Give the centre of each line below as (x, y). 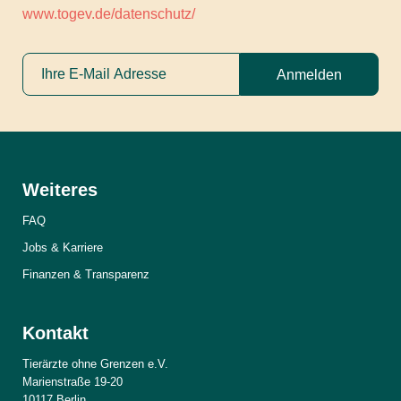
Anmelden (309, 74)
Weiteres (60, 189)
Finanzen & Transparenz (86, 274)
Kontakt (55, 333)
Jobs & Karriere (63, 247)
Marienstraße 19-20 (73, 381)
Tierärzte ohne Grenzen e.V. (95, 363)
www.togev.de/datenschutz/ (109, 13)
